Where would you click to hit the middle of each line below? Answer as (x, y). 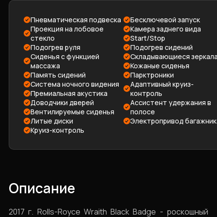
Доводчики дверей (62, 102)
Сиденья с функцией (65, 56)
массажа (45, 66)
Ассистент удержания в (171, 102)
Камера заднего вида (166, 29)
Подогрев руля (55, 47)
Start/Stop (148, 38)
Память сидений (58, 75)
